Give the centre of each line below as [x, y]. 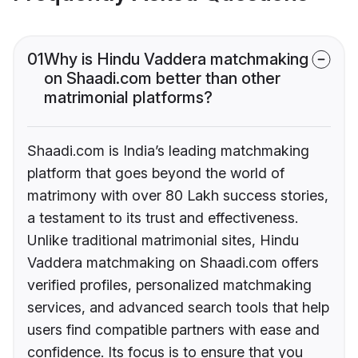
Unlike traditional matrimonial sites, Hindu [163, 241]
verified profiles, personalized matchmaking [169, 285]
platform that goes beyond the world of [156, 173]
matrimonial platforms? [128, 98]
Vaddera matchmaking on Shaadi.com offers [173, 263]
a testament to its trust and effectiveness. [163, 218]
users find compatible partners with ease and [173, 330]
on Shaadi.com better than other [162, 79]
